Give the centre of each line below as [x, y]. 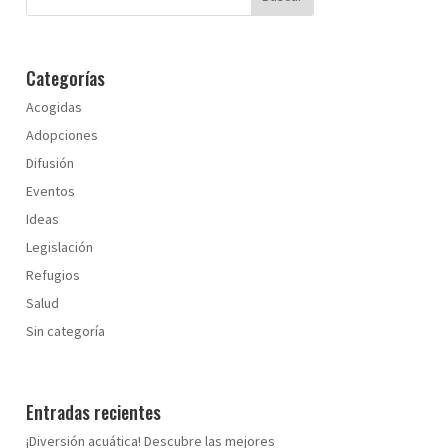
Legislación [59, 247]
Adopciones [61, 135]
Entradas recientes [93, 411]
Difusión [49, 163]
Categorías [65, 78]
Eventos [50, 191]
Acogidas [53, 107]
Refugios [52, 275]
